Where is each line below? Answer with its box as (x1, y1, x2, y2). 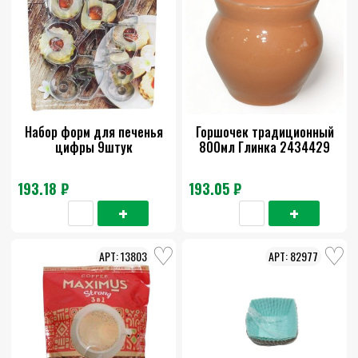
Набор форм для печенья (24, 122, 163, 142)
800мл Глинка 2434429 (199, 137, 330, 157)
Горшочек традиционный (195, 122, 334, 142)
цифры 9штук (54, 137, 133, 157)
